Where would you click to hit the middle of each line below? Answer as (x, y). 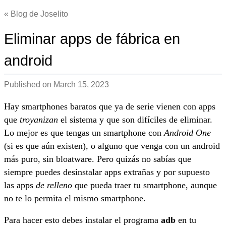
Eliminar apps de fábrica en (92, 39)
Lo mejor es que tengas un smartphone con (84, 132)
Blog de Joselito (39, 14)
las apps (20, 185)
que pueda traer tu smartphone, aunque (145, 185)
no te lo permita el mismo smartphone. (75, 198)
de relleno (54, 185)
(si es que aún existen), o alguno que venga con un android (112, 146)
